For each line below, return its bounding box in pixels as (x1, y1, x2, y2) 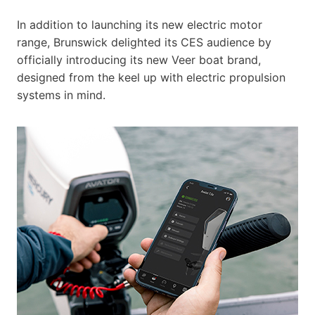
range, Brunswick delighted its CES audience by (17, 34, 271, 49)
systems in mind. (17, 87, 105, 102)
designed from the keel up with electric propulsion (17, 70, 285, 84)
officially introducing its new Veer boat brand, (17, 52, 261, 67)
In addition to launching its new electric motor (17, 17, 262, 32)
